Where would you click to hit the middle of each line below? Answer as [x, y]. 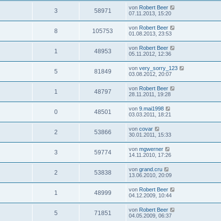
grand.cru [151, 169]
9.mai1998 [151, 109]
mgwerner [151, 149]
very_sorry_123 [158, 68]
